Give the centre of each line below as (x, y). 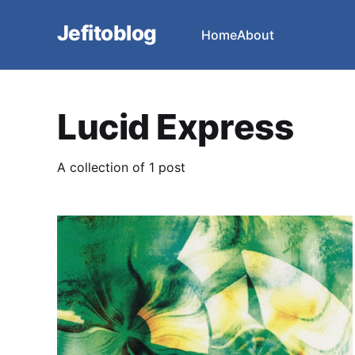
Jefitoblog (107, 32)
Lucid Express (176, 127)
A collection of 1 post (121, 168)
